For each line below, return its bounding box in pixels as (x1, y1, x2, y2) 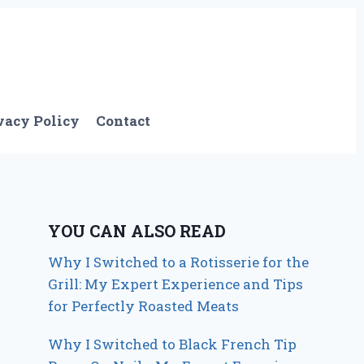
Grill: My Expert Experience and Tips (48, 274, 304, 293)
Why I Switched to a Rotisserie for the (48, 252, 310, 271)
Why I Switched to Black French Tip (48, 334, 297, 353)
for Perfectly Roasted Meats (48, 296, 240, 315)
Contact (96, 111, 151, 131)
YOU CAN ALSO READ (48, 219, 227, 241)
